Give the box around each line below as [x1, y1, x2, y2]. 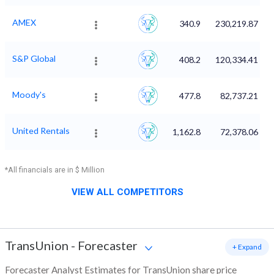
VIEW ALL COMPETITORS [72, 187, 183, 198]
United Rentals [12, 125, 70, 136]
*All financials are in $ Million [5, 165, 105, 175]
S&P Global [12, 53, 56, 64]
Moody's [12, 89, 46, 100]
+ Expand [232, 242, 262, 252]
